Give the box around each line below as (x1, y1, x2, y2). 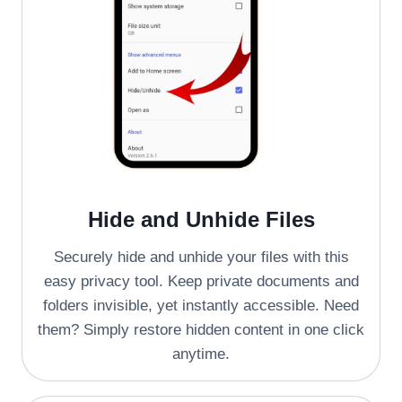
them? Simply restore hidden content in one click (38, 321, 364, 339)
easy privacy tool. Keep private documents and (43, 273, 359, 291)
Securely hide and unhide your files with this (53, 249, 349, 267)
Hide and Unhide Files (87, 207, 315, 232)
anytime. (172, 345, 230, 363)
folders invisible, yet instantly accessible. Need (43, 297, 359, 315)
